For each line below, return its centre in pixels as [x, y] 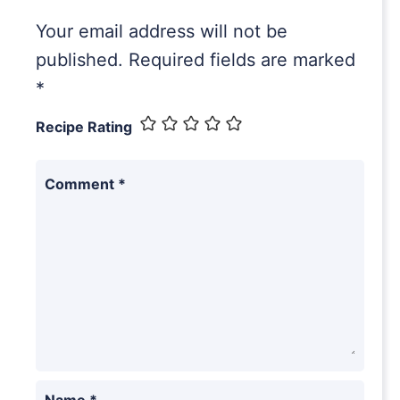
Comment [81, 183]
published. [79, 59]
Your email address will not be [162, 31]
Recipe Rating [84, 126]
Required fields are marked [242, 59]
